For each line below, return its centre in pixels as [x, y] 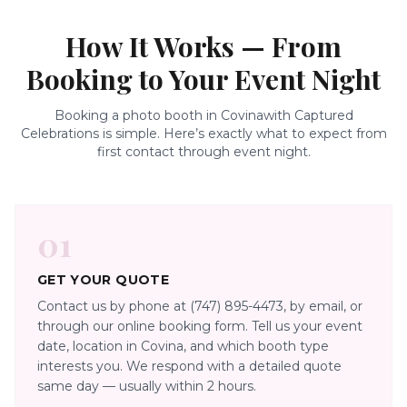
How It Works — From [203, 46]
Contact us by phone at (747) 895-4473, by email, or [200, 306]
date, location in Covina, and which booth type [183, 346]
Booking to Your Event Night [203, 79]
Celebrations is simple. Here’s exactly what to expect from [203, 133]
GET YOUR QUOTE [103, 279]
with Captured [308, 115]
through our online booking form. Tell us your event [200, 326]
